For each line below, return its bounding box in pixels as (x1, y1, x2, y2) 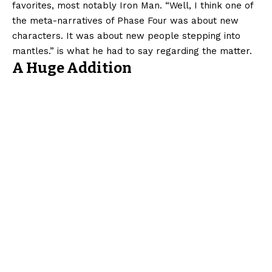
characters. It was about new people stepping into (12, 30, 240, 42)
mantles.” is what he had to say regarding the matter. (12, 46, 252, 57)
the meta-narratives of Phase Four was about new (12, 15, 239, 27)
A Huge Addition (12, 59, 132, 77)
